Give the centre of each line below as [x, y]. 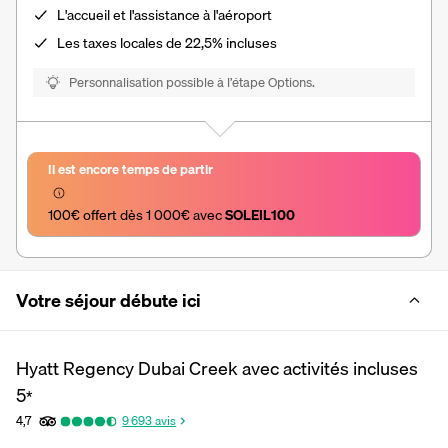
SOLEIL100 [260, 214]
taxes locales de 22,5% [153, 42]
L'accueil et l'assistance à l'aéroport [164, 14]
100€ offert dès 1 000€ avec [136, 214]
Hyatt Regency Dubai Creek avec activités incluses [217, 368]
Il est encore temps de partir [130, 168]
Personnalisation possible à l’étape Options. [192, 81]
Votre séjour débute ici [108, 300]
